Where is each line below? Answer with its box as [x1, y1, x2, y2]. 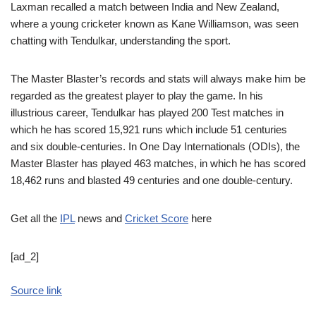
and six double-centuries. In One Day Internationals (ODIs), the [11, 140, 300, 152]
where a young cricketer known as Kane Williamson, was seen [11, 18, 298, 30]
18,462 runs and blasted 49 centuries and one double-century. [11, 174, 293, 186]
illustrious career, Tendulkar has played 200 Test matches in [11, 107, 284, 119]
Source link [11, 284, 62, 296]
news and [75, 212, 125, 224]
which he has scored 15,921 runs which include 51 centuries [11, 123, 287, 135]
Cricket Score [125, 212, 188, 224]
